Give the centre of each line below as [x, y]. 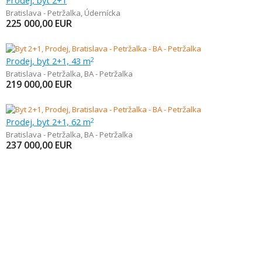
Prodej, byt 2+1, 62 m [48, 122]
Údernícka [102, 13]
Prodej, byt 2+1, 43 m [48, 61]
